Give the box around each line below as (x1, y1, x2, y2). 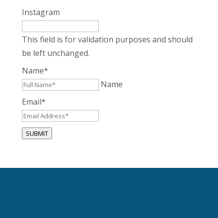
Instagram (21, 7, 60, 18)
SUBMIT (25, 129, 48, 138)
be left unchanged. (21, 48, 90, 58)
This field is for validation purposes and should (21, 34, 193, 45)
